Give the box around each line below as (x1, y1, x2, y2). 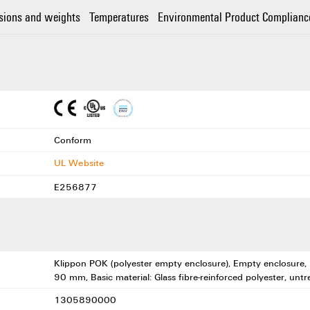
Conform (53, 134, 94, 147)
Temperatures (89, 8, 149, 26)
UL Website (53, 156, 104, 170)
